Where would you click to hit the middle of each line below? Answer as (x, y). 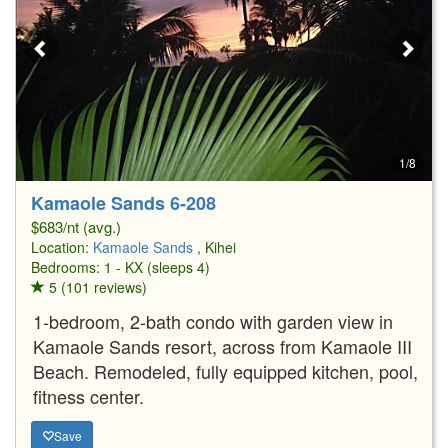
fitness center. (88, 395)
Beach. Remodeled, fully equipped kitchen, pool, (225, 370)
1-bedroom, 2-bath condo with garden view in (213, 320)
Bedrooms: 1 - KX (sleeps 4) (120, 266)
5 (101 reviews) (96, 286)
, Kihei (216, 246)
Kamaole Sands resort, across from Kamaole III (222, 345)
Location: (62, 246)
